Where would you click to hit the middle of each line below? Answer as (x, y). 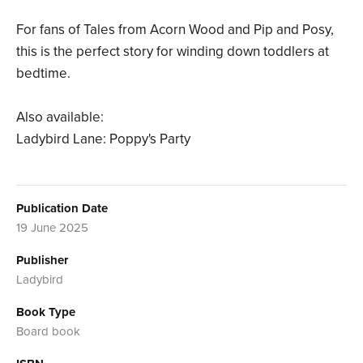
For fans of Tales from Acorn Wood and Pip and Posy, (175, 30)
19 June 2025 (52, 228)
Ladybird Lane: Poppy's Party (103, 139)
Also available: (60, 117)
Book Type (46, 312)
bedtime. (43, 74)
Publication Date (62, 209)
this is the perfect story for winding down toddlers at (173, 52)
